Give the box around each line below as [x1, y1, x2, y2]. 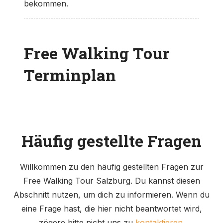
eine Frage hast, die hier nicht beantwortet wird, [21, 203, 202, 214]
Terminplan [24, 64, 116, 86]
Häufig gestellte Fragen [21, 129, 202, 151]
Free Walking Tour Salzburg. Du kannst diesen [23, 175, 200, 186]
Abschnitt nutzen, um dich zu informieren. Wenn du [13, 189, 210, 200]
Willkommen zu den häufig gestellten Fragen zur [19, 161, 204, 172]
